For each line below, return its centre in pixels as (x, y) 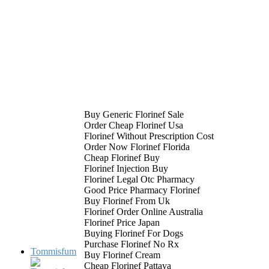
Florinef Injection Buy (126, 169)
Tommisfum (53, 252)
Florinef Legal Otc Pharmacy (139, 180)
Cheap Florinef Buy (122, 158)
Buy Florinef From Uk (127, 201)
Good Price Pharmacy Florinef (142, 190)
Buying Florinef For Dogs (134, 234)
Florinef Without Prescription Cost (149, 136)
